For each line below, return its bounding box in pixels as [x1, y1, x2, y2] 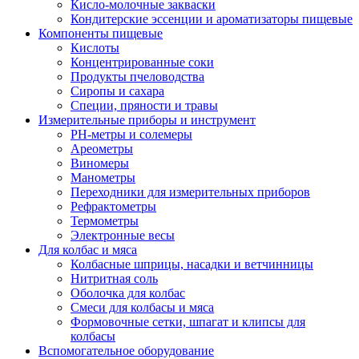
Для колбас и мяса [38, 243, 137, 256]
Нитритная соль [71, 272, 158, 285]
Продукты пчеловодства [71, 70, 204, 83]
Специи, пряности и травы [71, 99, 218, 112]
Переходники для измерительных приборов [71, 185, 310, 199]
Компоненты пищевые [38, 26, 163, 40]
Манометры [71, 171, 135, 184]
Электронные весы [71, 228, 175, 242]
